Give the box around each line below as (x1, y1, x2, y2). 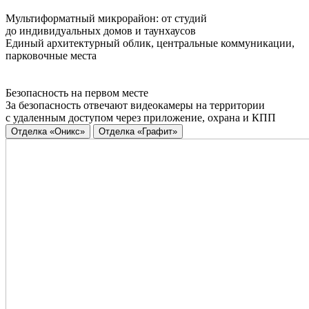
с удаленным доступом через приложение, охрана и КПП (6, 112, 276, 124)
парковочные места (6, 50, 97, 62)
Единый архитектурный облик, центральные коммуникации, (6, 37, 295, 50)
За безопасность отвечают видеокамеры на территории (6, 99, 265, 112)
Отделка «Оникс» (11, 126, 85, 137)
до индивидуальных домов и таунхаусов (6, 25, 196, 37)
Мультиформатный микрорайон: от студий (6, 12, 207, 25)
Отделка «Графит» (99, 126, 177, 137)
